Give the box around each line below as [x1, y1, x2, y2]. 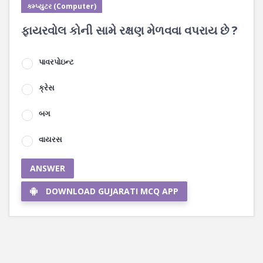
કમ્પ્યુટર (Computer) [27, 1, 96, 11]
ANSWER [30, 163, 65, 174]
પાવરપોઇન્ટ [39, 56, 74, 67]
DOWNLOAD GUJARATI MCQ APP [46, 186, 178, 197]
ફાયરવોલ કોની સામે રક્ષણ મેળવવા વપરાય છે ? [21, 22, 238, 38]
